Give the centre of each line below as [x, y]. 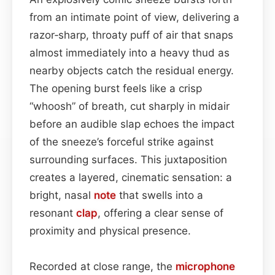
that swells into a [160, 195]
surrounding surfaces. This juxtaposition [128, 159]
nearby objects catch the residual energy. [132, 70]
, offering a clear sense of [161, 213]
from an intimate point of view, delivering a [134, 17]
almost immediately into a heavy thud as [130, 52]
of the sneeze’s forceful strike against [122, 141]
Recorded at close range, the [103, 266]
